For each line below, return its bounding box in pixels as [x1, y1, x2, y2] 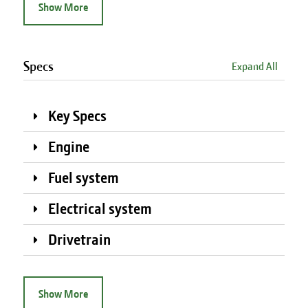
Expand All [232, 60, 278, 73]
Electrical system [47, 200, 152, 217]
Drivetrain [47, 231, 111, 248]
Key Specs [47, 107, 107, 124]
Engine [47, 138, 89, 155]
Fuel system [47, 169, 119, 186]
